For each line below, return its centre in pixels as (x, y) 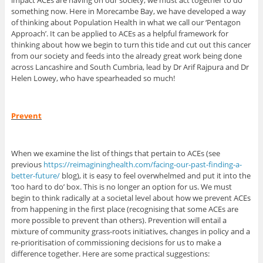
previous (27, 165)
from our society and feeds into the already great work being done (126, 56)
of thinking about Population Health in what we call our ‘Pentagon (126, 23)
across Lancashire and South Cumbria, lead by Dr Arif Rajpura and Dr (130, 67)
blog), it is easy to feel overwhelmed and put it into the (155, 176)
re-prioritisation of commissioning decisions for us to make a (116, 243)
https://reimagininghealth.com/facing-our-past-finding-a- (142, 165)
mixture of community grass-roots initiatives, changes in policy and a (130, 232)
